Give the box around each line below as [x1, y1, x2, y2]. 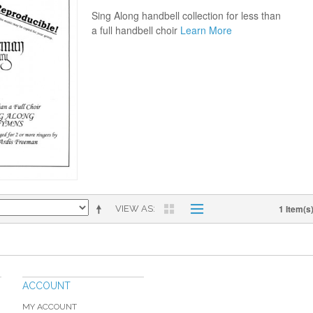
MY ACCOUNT [22, 301, 77, 312]
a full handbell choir [91, 23, 180, 38]
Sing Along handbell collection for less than [91, 8, 281, 23]
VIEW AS [115, 203, 153, 214]
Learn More [180, 23, 232, 38]
